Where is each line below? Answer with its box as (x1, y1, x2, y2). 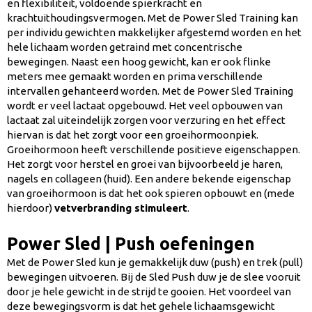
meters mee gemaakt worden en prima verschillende (7, 70, 263, 83)
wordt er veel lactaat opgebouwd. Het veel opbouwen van (7, 100, 283, 112)
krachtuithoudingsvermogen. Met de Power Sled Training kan (7, 12, 298, 24)
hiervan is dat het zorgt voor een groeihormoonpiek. (7, 129, 258, 141)
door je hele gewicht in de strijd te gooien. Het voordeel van (7, 286, 291, 298)
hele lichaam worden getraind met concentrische (7, 41, 242, 54)
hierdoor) (7, 202, 54, 214)
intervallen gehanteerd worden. (7, 85, 159, 97)
